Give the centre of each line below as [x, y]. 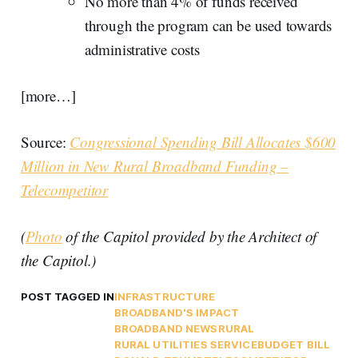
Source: [45, 141]
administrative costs [142, 49]
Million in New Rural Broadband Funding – [155, 165]
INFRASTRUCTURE [165, 296]
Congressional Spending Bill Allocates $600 [203, 141]
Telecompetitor [64, 189]
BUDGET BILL [294, 344]
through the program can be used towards [208, 25]
